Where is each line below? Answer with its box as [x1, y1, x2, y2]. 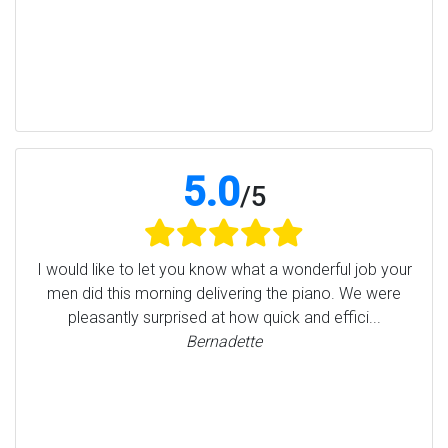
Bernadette [186, 332, 262, 352]
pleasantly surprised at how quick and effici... [67, 308, 381, 328]
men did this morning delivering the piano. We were [47, 284, 401, 304]
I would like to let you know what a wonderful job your [36, 260, 412, 280]
